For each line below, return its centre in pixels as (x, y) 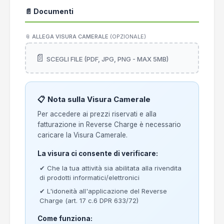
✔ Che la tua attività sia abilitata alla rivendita (110, 168)
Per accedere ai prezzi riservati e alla (97, 114)
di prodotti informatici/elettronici (89, 177)
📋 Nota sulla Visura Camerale (94, 99)
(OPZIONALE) (128, 36)
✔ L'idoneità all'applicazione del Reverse (103, 191)
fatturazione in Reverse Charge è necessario (109, 124)
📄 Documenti (49, 11)
